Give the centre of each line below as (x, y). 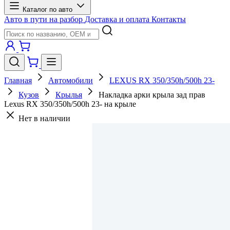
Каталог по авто (49, 9)
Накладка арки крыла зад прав (152, 95)
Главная (18, 80)
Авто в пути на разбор (44, 19)
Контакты (169, 19)
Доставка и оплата (118, 19)
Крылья (69, 95)
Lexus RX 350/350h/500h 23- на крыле (70, 104)
